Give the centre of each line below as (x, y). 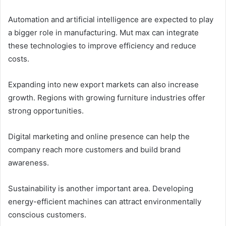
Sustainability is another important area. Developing (101, 189)
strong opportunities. (46, 111)
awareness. (29, 163)
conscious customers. (47, 215)
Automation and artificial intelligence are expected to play (111, 20)
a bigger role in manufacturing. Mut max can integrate (103, 33)
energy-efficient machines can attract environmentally (105, 202)
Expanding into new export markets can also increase (103, 85)
